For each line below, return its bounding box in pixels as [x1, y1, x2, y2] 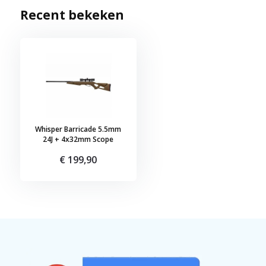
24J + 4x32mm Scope [43, 134, 114, 144]
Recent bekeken [20, 6, 124, 23]
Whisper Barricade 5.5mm [35, 123, 122, 134]
